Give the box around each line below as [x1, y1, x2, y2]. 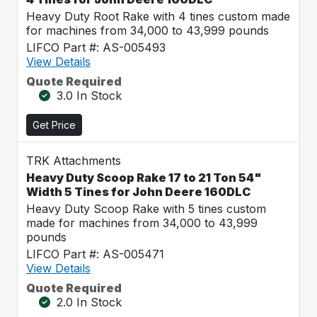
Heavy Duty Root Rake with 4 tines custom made [26, 9, 290, 23]
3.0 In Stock [57, 88, 122, 103]
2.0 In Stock [57, 295, 122, 309]
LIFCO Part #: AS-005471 [26, 247, 164, 261]
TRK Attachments [26, 154, 121, 168]
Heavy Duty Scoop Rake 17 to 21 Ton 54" [26, 171, 262, 185]
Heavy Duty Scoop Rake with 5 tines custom [26, 202, 266, 216]
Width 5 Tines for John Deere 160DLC [26, 185, 250, 199]
